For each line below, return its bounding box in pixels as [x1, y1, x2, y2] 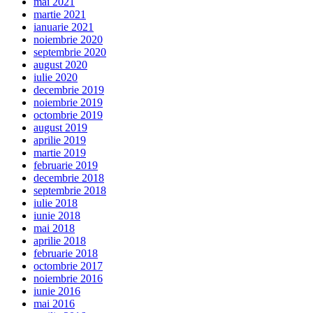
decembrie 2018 [34, 172, 104, 184]
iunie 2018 [34, 210, 80, 222]
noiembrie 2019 [34, 96, 103, 109]
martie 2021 [34, 8, 86, 21]
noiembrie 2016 [34, 272, 103, 285]
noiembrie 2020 [34, 34, 103, 46]
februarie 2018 [34, 247, 98, 260]
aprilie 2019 [34, 134, 86, 147]
